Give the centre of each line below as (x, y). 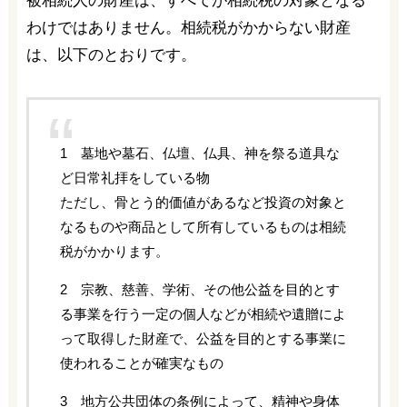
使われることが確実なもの (141, 363)
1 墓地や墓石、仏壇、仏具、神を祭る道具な (199, 154)
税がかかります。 (114, 252)
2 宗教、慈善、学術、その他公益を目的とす (199, 290)
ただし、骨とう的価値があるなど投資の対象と (203, 203)
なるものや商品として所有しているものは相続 (203, 227)
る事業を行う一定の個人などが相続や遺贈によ (203, 314)
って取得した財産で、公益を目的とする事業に (203, 339)
